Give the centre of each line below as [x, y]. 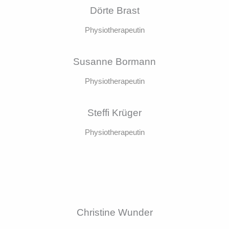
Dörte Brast [114, 11]
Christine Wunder [114, 212]
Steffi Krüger [114, 113]
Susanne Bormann [114, 62]
